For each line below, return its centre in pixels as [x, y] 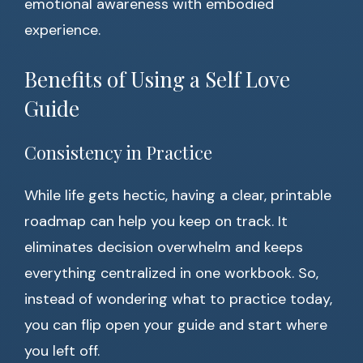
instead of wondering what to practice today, [178, 299]
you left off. [62, 351]
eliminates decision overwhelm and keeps [164, 248]
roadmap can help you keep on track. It [156, 222]
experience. [62, 30]
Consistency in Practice [118, 153]
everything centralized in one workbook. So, [171, 273]
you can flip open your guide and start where [176, 325]
